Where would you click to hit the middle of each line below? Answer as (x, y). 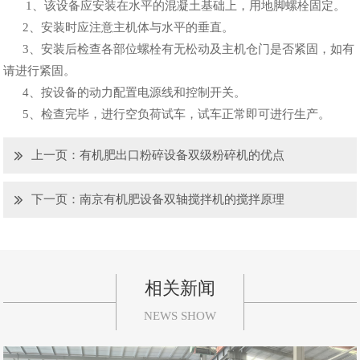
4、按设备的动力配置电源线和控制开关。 (125, 93)
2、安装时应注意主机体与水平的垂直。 (119, 28)
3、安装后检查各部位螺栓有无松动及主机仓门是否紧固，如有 (179, 49)
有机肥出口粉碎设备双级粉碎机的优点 (182, 155)
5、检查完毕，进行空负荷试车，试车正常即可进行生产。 (167, 115)
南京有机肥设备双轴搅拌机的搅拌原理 (182, 200)
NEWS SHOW (180, 316)
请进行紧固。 (40, 71)
